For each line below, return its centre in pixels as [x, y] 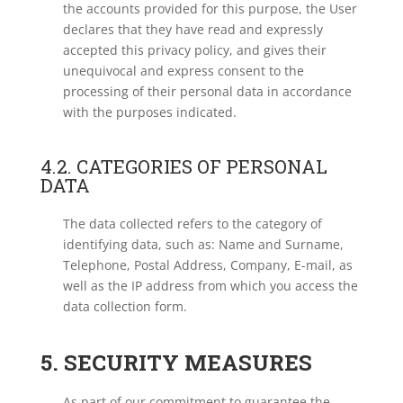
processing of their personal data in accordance [207, 91]
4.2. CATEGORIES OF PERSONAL [184, 166]
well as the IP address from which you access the [210, 286]
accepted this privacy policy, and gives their [194, 50]
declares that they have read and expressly [193, 29]
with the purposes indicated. [149, 112]
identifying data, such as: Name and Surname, [203, 244]
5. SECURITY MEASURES [176, 363]
